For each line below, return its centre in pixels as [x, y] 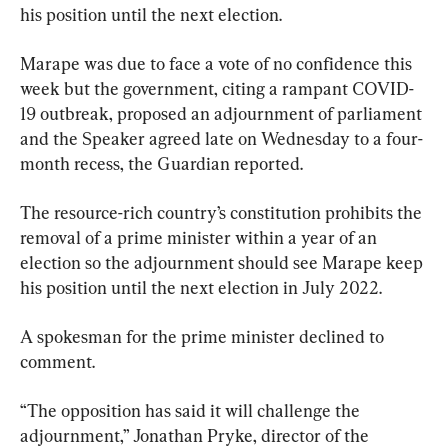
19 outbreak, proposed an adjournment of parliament [223, 114]
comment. [57, 362]
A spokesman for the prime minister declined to [204, 337]
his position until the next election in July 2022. [201, 288]
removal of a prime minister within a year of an [200, 238]
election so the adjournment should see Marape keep [223, 263]
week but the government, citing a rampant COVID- [217, 89]
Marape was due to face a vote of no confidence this [218, 64]
